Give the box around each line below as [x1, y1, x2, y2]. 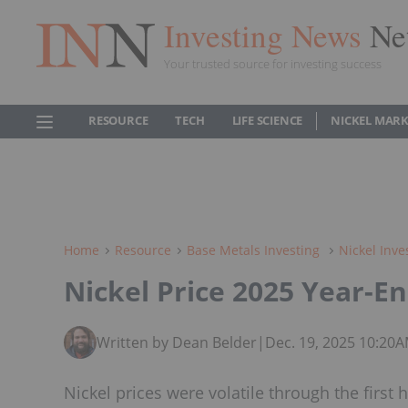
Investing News [164, 13, 370, 56]
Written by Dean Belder [97, 331, 257, 352]
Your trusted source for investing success [164, 55, 382, 72]
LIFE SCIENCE [231, 112, 303, 128]
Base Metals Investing [187, 241, 323, 259]
